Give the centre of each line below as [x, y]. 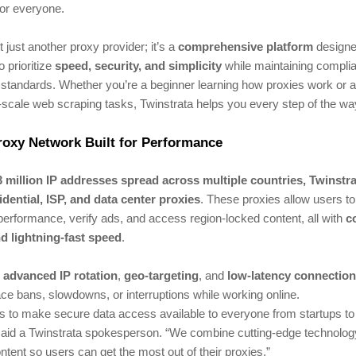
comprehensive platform [246, 47]
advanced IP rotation [60, 276]
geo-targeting [161, 276]
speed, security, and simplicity [138, 66]
